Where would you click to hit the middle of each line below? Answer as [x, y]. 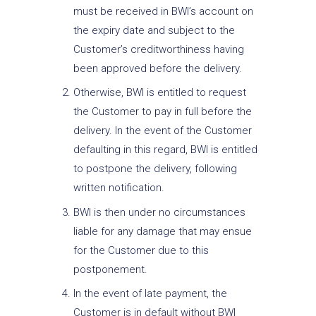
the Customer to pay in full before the [162, 112]
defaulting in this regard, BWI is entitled [165, 150]
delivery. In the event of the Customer [162, 131]
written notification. [119, 188]
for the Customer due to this [141, 250]
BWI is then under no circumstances [159, 212]
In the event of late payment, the [150, 294]
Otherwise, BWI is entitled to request [159, 93]
